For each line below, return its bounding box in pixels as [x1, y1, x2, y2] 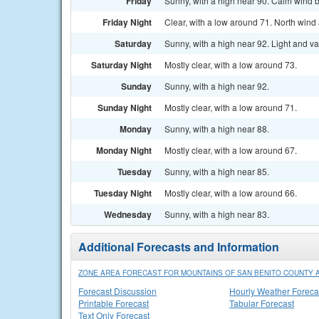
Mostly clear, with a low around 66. [164, 187, 297, 199]
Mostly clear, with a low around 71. [164, 101, 297, 113]
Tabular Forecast [229, 297, 294, 309]
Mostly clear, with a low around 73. [164, 58, 297, 70]
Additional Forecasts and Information [78, 239, 279, 255]
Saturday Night [91, 58, 152, 71]
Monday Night [96, 144, 152, 157]
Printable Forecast [78, 297, 149, 309]
